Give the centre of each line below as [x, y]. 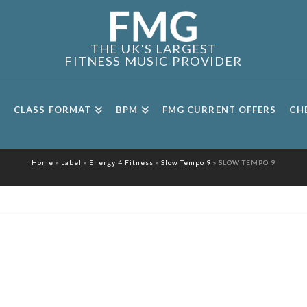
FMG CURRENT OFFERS [219, 109]
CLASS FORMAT [52, 109]
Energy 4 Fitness [121, 162]
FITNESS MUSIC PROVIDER [153, 61]
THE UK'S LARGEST [153, 48]
